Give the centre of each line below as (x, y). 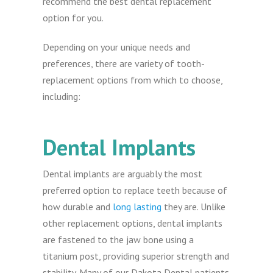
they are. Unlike (194, 207)
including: (62, 97)
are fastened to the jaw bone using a (119, 240)
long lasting (137, 207)
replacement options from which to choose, (133, 80)
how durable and (78, 207)
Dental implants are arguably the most (123, 174)
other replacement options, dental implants (133, 223)
